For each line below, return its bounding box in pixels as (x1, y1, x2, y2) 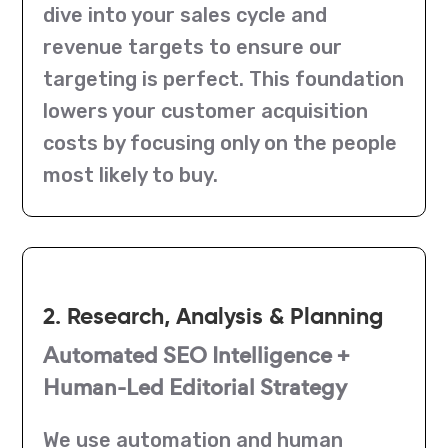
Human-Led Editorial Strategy (43, 371, 348, 403)
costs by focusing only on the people (43, 130, 398, 155)
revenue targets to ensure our (43, 34, 343, 59)
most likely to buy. (43, 162, 219, 187)
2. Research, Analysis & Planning (43, 301, 384, 331)
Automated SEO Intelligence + (43, 339, 350, 371)
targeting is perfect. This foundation (43, 66, 405, 91)
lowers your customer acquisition (43, 98, 369, 123)
